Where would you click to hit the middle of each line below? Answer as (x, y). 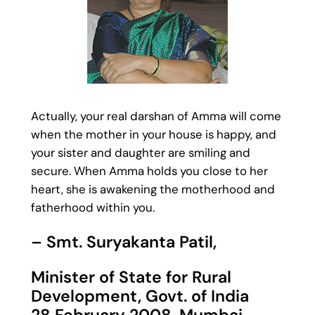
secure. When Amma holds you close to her (149, 171)
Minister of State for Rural (131, 277)
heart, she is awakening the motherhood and (153, 189)
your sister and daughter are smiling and (140, 152)
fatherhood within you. (92, 207)
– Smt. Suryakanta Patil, (123, 242)
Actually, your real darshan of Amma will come (156, 116)
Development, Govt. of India (140, 296)
